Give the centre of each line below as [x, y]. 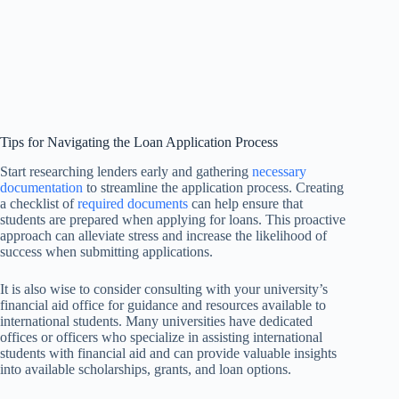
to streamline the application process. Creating [213, 187]
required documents [133, 203]
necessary [279, 171]
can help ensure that [245, 203]
